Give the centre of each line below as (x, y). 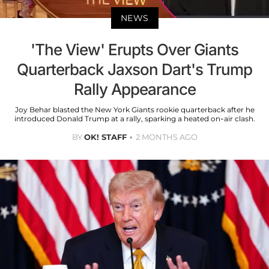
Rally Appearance (134, 89)
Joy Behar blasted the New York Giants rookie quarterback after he (134, 110)
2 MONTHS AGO (166, 137)
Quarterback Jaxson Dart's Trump (134, 70)
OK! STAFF (105, 137)
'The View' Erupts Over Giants (134, 50)
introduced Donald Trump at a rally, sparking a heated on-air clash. (134, 119)
